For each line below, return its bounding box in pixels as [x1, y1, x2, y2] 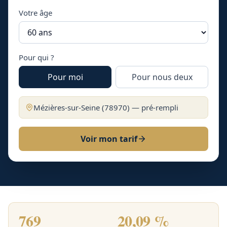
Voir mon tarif [81, 133, 137, 144]
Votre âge [19, 8, 52, 18]
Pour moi [47, 71, 83, 83]
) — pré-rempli [127, 102, 178, 112]
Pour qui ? [19, 52, 54, 62]
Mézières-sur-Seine [33, 102, 100, 112]
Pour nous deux [131, 71, 193, 83]
